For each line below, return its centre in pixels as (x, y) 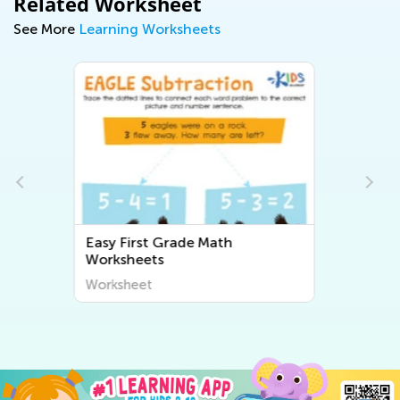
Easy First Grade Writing (183, 243)
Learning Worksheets (150, 29)
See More (46, 29)
